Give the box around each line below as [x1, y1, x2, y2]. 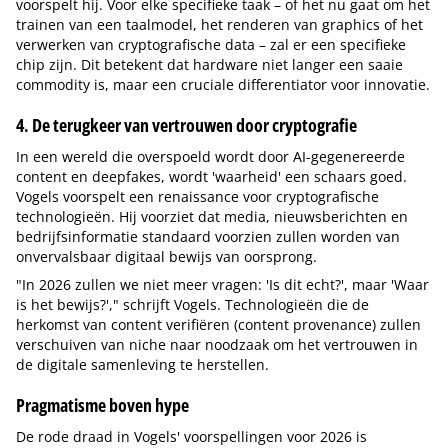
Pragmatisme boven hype [16, 393, 189, 417]
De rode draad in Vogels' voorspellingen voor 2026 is [16, 427, 367, 446]
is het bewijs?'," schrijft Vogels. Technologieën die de [16, 295, 369, 314]
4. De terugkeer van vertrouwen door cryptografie [16, 113, 357, 137]
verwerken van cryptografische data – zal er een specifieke [16, 35, 406, 54]
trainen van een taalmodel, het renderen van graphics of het [16, 15, 423, 34]
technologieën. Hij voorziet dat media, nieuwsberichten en [16, 207, 408, 226]
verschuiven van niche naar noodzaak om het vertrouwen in [16, 335, 418, 354]
